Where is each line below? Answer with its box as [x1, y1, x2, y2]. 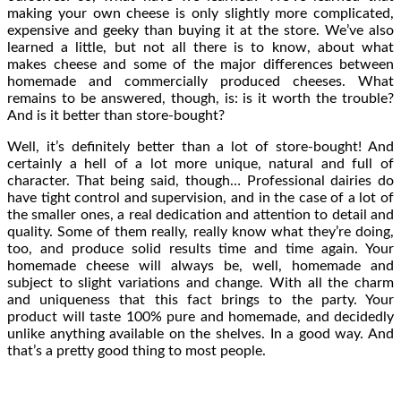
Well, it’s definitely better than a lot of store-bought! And [7, 139, 394, 154]
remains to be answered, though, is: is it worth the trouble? [7, 90, 394, 106]
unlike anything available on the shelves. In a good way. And [7, 326, 394, 341]
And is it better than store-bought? [7, 107, 225, 123]
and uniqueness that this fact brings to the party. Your [7, 292, 394, 307]
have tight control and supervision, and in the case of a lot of [7, 190, 394, 205]
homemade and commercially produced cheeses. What [7, 73, 394, 89]
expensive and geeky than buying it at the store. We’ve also [7, 22, 394, 38]
